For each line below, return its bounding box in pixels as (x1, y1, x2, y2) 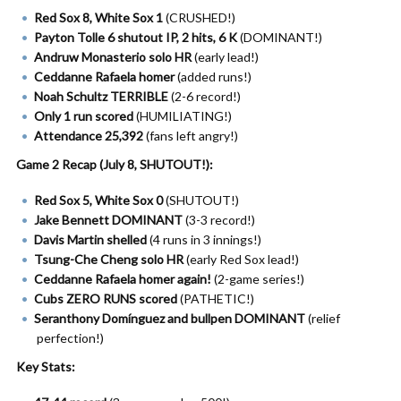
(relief (305, 311, 340, 326)
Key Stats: (16, 359, 75, 374)
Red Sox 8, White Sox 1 (34, 10, 163, 25)
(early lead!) (192, 49, 259, 64)
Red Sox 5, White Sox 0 (34, 192, 163, 208)
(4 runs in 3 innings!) (147, 232, 261, 247)
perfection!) (37, 330, 104, 346)
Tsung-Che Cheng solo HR (34, 252, 183, 267)
